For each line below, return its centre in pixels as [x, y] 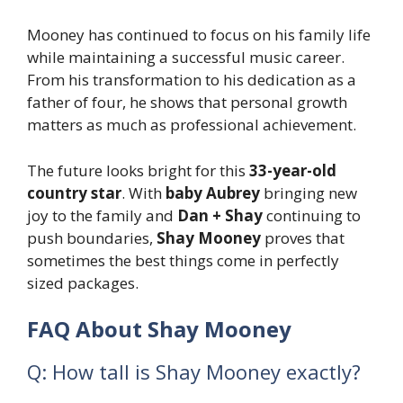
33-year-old [293, 170]
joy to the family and [102, 215]
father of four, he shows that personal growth [187, 103]
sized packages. [83, 282]
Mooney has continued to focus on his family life [199, 35]
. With [143, 193]
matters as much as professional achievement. [192, 125]
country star [74, 193]
